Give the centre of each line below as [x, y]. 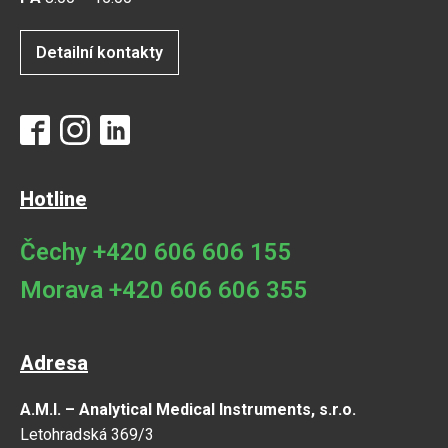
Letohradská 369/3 [87, 434]
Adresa [54, 362]
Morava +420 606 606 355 [164, 289]
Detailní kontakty [99, 52]
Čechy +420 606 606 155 [156, 251]
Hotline [53, 198]
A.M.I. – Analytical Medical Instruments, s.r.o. [188, 409]
